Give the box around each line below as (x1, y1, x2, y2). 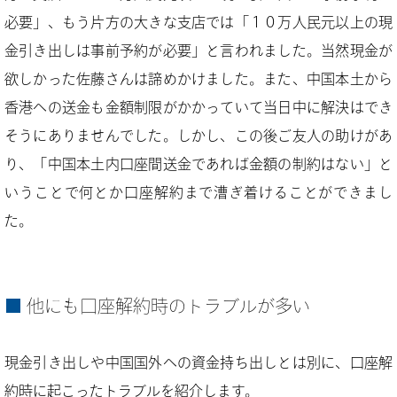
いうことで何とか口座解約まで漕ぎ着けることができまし (4, 185, 393, 199)
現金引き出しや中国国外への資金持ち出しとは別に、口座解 (4, 355, 393, 370)
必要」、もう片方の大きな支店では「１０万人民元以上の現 (4, 15, 393, 29)
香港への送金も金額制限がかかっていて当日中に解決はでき (4, 100, 393, 114)
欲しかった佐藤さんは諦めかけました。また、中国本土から (4, 72, 393, 86)
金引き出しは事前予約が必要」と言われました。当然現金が (4, 43, 393, 58)
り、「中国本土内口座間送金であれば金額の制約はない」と (4, 157, 393, 171)
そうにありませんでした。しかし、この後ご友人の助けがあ (4, 128, 393, 143)
